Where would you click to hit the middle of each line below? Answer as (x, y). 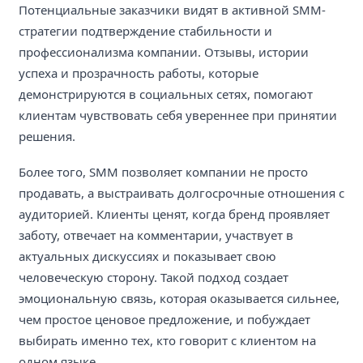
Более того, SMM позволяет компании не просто (163, 172)
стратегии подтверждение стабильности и (145, 30)
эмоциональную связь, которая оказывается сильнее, (179, 299)
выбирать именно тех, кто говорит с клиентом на (167, 341)
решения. (47, 136)
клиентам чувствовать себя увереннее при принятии (178, 115)
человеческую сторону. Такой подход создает (154, 278)
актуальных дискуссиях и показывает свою (147, 256)
